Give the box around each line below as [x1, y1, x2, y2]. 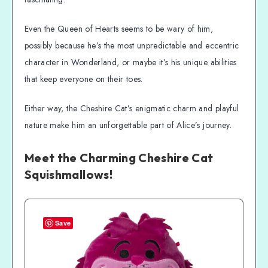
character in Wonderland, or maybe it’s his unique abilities [25, 56, 237, 68]
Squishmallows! [25, 166, 112, 182]
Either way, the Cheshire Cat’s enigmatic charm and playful [25, 102, 239, 114]
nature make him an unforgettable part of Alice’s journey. [25, 118, 232, 131]
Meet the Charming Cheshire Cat [25, 150, 214, 165]
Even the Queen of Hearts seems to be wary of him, [25, 22, 214, 35]
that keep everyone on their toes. [25, 72, 143, 85]
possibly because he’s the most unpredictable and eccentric [25, 39, 239, 51]
